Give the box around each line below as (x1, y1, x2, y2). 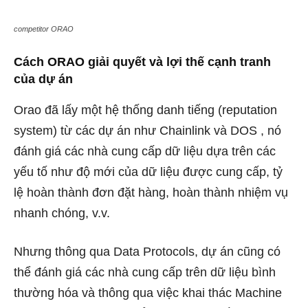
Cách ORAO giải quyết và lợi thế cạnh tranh (14, 55, 271, 69)
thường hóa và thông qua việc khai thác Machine (14, 286, 282, 300)
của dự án (14, 72, 73, 87)
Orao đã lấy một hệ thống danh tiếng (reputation (14, 103, 277, 118)
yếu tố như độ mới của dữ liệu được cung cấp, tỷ (14, 165, 283, 179)
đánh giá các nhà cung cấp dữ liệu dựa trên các (14, 144, 276, 159)
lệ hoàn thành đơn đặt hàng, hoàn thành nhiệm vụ (14, 186, 288, 200)
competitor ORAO (14, 25, 74, 34)
